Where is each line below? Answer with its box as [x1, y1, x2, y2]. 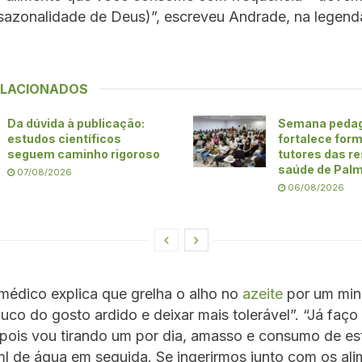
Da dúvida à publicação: [7, 116, 145, 130]
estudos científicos [7, 131, 121, 145]
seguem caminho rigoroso [7, 146, 160, 161]
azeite [242, 284, 283, 302]
